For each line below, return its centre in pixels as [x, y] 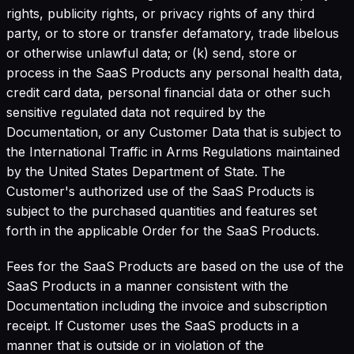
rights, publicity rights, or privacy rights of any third [160, 13]
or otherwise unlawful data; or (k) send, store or [152, 53]
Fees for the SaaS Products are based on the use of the [175, 266]
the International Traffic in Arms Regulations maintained [173, 151]
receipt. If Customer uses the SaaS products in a [153, 325]
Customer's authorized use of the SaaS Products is [160, 191]
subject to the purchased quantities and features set [162, 211]
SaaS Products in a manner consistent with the [147, 286]
